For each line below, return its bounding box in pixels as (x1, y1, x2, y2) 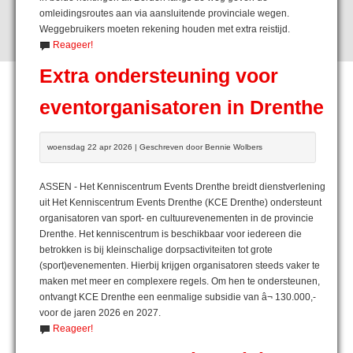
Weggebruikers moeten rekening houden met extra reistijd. (39, 23, 290, 35)
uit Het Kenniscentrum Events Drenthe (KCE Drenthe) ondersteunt (39, 196, 321, 208)
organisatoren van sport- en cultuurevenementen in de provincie (39, 212, 314, 224)
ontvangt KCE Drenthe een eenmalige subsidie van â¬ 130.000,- (39, 291, 316, 303)
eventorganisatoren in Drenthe (39, 96, 324, 118)
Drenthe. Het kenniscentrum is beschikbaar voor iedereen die (39, 228, 302, 240)
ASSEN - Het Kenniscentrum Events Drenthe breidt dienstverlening (39, 180, 325, 192)
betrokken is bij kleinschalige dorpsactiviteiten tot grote (39, 243, 273, 255)
